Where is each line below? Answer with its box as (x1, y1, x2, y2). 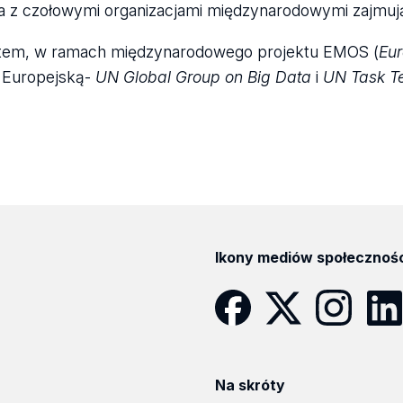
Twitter (264, 325, 309, 344)
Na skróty (215, 375, 285, 394)
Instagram (315, 325, 379, 344)
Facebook (214, 325, 281, 344)
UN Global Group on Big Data (94, 67, 311, 87)
